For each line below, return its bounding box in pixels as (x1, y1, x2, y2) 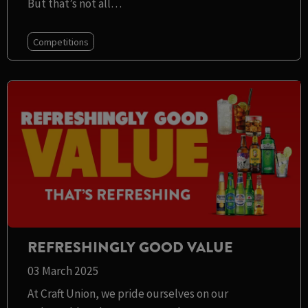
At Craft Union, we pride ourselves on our (27, 286, 228, 302)
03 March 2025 (27, 263, 99, 279)
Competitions (32, 35, 89, 48)
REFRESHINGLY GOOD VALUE (27, 236, 233, 258)
